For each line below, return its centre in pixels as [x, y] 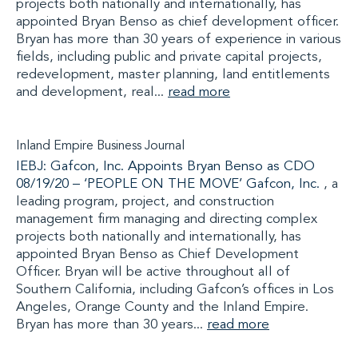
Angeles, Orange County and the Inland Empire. [162, 307]
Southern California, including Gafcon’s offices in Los [175, 290]
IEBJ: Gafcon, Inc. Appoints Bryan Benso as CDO [165, 167]
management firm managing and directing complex [167, 219]
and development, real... [92, 92]
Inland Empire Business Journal [100, 146]
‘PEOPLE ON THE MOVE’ [163, 184]
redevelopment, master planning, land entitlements [173, 75]
